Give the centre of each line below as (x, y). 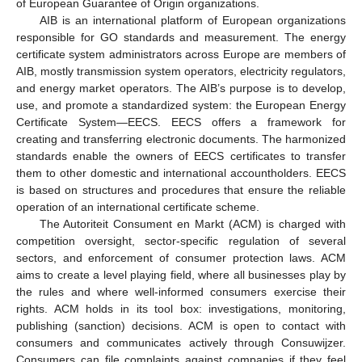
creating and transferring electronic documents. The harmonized (181, 139)
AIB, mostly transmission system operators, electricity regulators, (181, 72)
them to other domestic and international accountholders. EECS (181, 173)
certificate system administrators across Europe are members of (181, 55)
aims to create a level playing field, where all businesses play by (181, 275)
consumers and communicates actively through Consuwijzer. (181, 343)
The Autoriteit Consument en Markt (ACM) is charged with (192, 224)
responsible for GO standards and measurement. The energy (181, 38)
